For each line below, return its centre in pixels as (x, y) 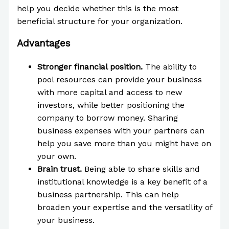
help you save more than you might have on (124, 143)
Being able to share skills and (142, 169)
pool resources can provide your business (119, 79)
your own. (56, 156)
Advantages (43, 43)
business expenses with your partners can (121, 130)
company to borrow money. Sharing (107, 118)
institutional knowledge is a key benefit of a (122, 181)
